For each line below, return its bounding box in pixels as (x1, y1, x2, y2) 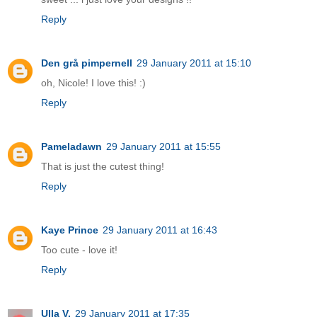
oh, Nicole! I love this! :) (41, 77, 146, 88)
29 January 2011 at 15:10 (137, 57, 251, 69)
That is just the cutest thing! (41, 160, 164, 172)
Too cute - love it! (41, 243, 117, 255)
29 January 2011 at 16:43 (103, 224, 217, 236)
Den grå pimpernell (41, 57, 132, 69)
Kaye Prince (41, 224, 98, 236)
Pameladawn (41, 140, 102, 152)
